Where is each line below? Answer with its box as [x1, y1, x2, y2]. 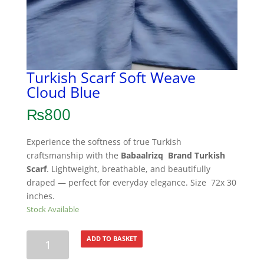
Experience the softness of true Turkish [26, 136, 181, 148]
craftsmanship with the [26, 150, 121, 161]
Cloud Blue [26, 82, 100, 103]
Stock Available [26, 204, 79, 215]
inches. [26, 190, 55, 202]
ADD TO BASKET [87, 234, 137, 243]
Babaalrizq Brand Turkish [120, 150, 225, 161]
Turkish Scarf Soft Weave [26, 67, 196, 88]
